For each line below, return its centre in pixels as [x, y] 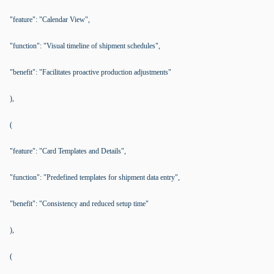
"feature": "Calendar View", [50, 20]
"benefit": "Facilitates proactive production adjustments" [91, 72]
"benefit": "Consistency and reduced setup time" [79, 204]
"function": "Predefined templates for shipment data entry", [95, 177]
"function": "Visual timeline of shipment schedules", [85, 46]
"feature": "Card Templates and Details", [68, 151]
